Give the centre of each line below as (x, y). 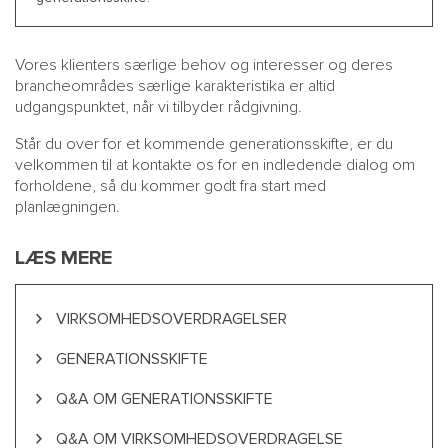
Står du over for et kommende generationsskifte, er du (204, 144)
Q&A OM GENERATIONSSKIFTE (164, 399)
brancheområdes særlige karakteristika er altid (175, 86)
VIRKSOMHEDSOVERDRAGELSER (171, 319)
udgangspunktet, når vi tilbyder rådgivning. (158, 107)
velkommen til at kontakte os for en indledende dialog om (215, 165)
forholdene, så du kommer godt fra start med (170, 186)
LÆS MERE (63, 258)
